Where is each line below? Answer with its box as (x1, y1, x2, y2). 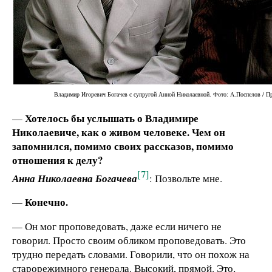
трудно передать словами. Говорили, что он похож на (12, 247, 250, 262)
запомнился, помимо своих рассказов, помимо (12, 138, 234, 154)
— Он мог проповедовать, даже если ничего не (12, 219, 222, 234)
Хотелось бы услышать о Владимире (25, 110, 199, 126)
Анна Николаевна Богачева (12, 171, 137, 185)
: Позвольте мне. (149, 171, 222, 185)
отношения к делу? (12, 152, 103, 168)
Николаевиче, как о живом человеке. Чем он (12, 124, 225, 140)
